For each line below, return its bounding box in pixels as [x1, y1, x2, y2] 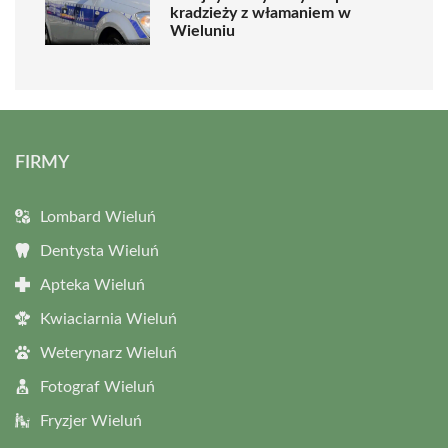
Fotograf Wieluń [40, 379, 155, 395]
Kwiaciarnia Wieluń [40, 311, 177, 327]
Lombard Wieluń [40, 209, 156, 225]
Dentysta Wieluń [40, 243, 159, 259]
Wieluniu [170, 22, 235, 39]
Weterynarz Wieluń [40, 345, 177, 361]
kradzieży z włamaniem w [170, 4, 351, 21]
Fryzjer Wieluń [40, 413, 142, 429]
